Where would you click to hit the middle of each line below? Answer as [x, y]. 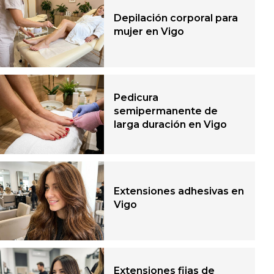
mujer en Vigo [149, 31]
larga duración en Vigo [171, 125]
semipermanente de [166, 111]
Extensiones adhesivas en [179, 191]
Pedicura [136, 98]
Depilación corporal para [176, 18]
